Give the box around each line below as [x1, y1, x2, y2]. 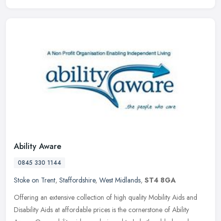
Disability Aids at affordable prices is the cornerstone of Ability [14, 205, 189, 215]
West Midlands [99, 175, 141, 185]
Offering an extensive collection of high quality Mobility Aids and [14, 192, 197, 203]
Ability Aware [14, 141, 61, 152]
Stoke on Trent [14, 175, 55, 185]
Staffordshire [59, 175, 95, 185]
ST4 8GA [145, 175, 176, 185]
